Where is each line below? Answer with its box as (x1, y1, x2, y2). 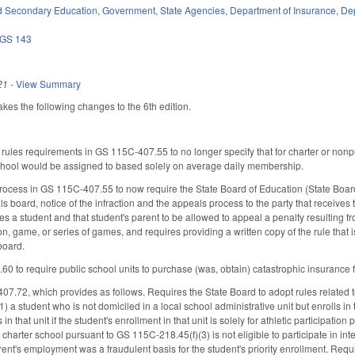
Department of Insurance (230, 2, 337, 17)
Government (102, 2, 156, 17)
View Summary (16, 76, 82, 90)
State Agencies (160, 2, 226, 17)
